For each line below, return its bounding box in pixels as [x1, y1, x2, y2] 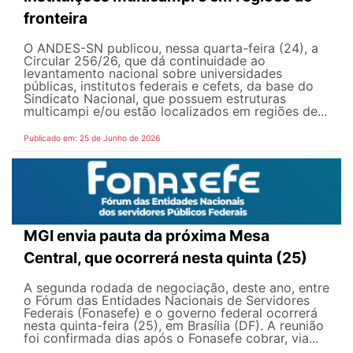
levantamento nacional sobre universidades [24, 65, 282, 82]
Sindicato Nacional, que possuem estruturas [24, 91, 286, 107]
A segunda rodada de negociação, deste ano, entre [24, 280, 329, 296]
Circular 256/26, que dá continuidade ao [24, 53, 266, 69]
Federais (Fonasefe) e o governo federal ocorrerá [24, 305, 318, 321]
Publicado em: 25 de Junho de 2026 [24, 133, 160, 143]
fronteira [24, 9, 87, 28]
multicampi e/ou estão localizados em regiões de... [24, 103, 327, 120]
